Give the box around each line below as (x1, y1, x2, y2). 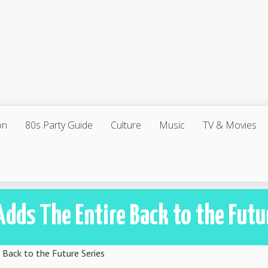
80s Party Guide (25, 118, 93, 132)
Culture (111, 118, 141, 132)
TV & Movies (203, 118, 257, 132)
